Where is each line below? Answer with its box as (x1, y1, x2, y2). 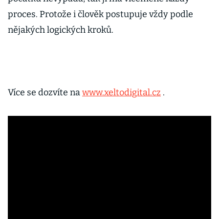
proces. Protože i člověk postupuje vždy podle (8, 9, 193, 20)
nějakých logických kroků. (8, 24, 113, 35)
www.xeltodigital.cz (82, 87, 161, 98)
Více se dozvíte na (8, 87, 82, 98)
